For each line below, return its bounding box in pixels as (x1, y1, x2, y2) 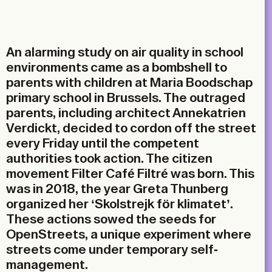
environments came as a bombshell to (6, 61, 227, 74)
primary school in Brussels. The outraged (6, 91, 245, 104)
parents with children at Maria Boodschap (6, 76, 253, 89)
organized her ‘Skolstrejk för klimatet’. (6, 197, 233, 211)
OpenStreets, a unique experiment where (6, 228, 251, 241)
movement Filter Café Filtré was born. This (6, 167, 254, 180)
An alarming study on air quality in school (6, 46, 243, 59)
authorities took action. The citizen (6, 152, 212, 165)
